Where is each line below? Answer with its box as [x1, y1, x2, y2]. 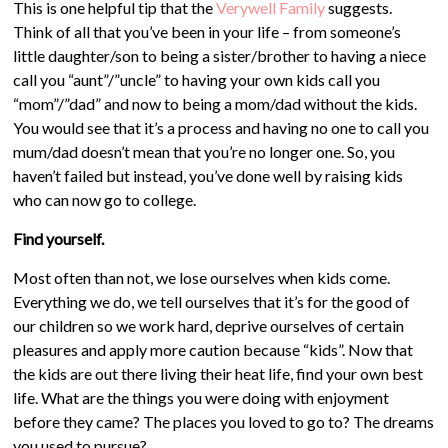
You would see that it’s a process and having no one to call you [13, 118, 430, 137]
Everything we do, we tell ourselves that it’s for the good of [13, 292, 411, 311]
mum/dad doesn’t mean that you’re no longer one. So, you [13, 142, 396, 161]
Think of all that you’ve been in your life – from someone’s [13, 22, 402, 41]
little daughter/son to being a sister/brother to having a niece [13, 46, 427, 65]
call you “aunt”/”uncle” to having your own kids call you [13, 70, 381, 89]
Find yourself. [13, 229, 105, 248]
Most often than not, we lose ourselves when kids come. [13, 268, 391, 287]
